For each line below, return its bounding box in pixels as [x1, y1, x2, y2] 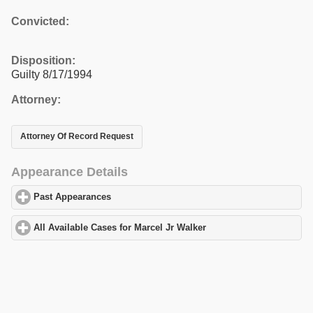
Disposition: [11, 54, 75, 66]
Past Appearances [34, 192, 112, 203]
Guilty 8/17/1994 [11, 68, 92, 80]
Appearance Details [11, 164, 128, 179]
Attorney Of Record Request [20, 131, 133, 142]
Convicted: [11, 15, 69, 27]
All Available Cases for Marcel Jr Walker [34, 222, 207, 233]
